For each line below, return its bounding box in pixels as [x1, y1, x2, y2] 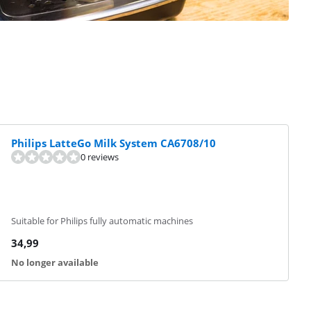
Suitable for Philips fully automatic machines [11, 215, 194, 227]
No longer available [11, 256, 99, 269]
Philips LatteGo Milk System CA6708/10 [11, 136, 217, 150]
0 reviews [81, 151, 119, 163]
